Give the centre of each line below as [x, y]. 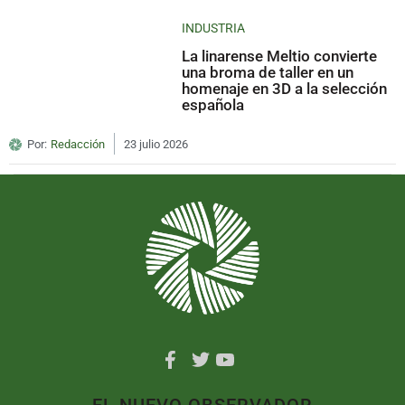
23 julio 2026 [156, 144]
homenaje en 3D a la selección [285, 88]
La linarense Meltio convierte [280, 56]
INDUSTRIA [214, 28]
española [213, 104]
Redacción [78, 144]
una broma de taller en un [268, 72]
